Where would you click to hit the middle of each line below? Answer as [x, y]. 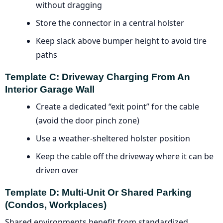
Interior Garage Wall [50, 89]
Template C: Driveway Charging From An [98, 77]
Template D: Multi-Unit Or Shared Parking [98, 192]
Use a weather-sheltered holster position [113, 138]
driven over [57, 170]
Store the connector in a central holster [110, 23]
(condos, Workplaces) [56, 205]
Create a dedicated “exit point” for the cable [117, 106]
